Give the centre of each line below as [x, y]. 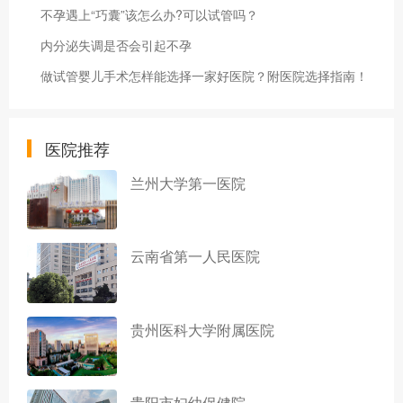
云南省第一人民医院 [195, 256]
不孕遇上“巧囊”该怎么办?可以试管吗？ [149, 14]
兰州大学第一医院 [188, 183]
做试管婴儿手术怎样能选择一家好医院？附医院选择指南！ [204, 75]
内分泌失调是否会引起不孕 [116, 45]
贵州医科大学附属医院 [202, 329]
